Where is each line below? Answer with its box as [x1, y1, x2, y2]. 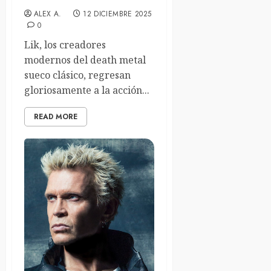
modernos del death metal [24, 53, 146, 67]
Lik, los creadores [24, 38, 106, 52]
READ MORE [34, 111, 77, 123]
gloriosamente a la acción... [24, 83, 149, 97]
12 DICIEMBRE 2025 [83, 8, 152, 20]
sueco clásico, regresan [24, 68, 131, 82]
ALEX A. [34, 8, 62, 20]
